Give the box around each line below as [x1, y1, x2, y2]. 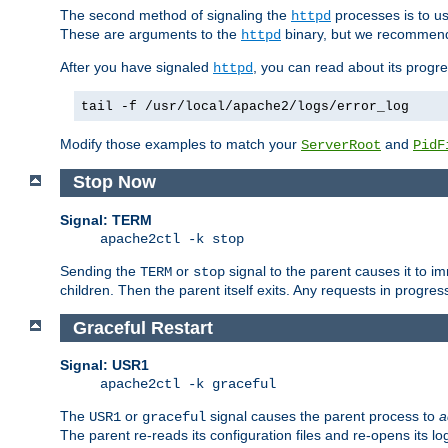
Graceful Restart [72, 317, 213, 338]
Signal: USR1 [60, 357, 149, 374]
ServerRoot [301, 136, 381, 153]
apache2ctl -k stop [100, 231, 244, 248]
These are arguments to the [60, 25, 241, 42]
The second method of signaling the [60, 6, 291, 23]
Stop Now [72, 172, 156, 193]
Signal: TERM [60, 212, 152, 229]
